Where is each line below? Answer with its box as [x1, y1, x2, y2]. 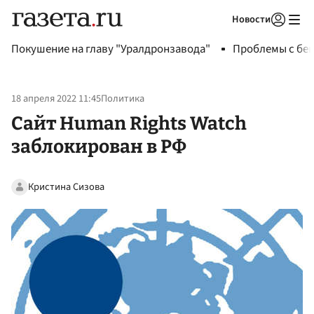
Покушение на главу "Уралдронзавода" [11, 41, 210, 57]
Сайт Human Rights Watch [11, 111, 247, 135]
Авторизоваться [188, 31, 254, 43]
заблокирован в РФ [11, 135, 186, 158]
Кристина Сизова [28, 179, 104, 194]
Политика [101, 91, 144, 107]
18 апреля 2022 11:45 [11, 91, 101, 107]
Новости [232, 12, 271, 27]
